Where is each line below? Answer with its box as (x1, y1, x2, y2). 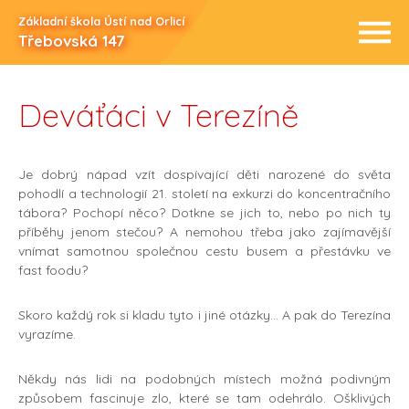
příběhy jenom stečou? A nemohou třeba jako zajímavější (18, 224, 391, 241)
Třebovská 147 (18, 31, 125, 50)
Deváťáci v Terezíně (18, 95, 299, 136)
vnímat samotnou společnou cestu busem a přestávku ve (18, 243, 391, 260)
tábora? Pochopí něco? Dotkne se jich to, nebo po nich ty (18, 204, 391, 222)
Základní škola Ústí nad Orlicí (18, 14, 184, 28)
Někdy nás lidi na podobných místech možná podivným (18, 371, 391, 388)
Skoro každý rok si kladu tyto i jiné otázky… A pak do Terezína (18, 307, 391, 324)
